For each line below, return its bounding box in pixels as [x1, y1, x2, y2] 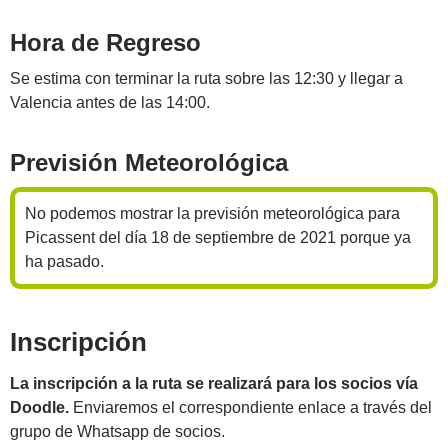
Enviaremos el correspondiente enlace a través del [73, 399, 432, 416]
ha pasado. [25, 253, 104, 270]
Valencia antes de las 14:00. [10, 94, 210, 111]
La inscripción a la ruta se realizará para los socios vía [10, 375, 418, 392]
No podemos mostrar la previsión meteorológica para [25, 205, 400, 222]
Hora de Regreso [10, 29, 201, 56]
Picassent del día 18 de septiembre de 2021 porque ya [25, 229, 411, 246]
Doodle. [10, 399, 73, 416]
